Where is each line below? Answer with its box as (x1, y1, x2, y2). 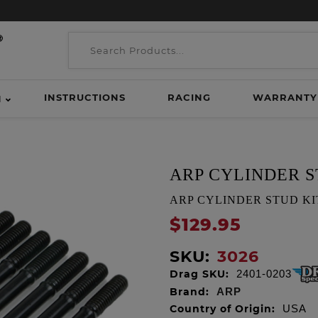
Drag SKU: (170, 268, 229, 280)
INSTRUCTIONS (43, 92, 126, 103)
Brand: (170, 285, 209, 298)
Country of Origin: (170, 302, 275, 315)
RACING (167, 92, 211, 103)
